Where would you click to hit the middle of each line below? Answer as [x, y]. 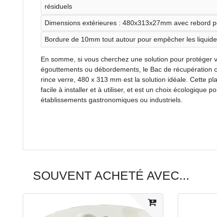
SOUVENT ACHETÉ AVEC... [111, 175]
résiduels [58, 6]
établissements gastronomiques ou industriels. [112, 100]
